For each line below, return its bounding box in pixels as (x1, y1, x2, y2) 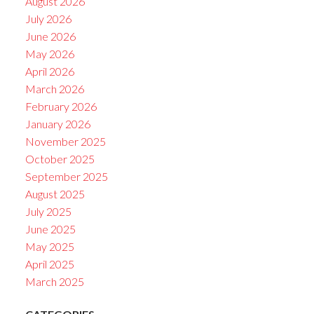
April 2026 (25, 64, 74, 78)
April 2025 (25, 257, 74, 271)
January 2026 (25, 116, 90, 130)
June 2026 (25, 29, 76, 43)
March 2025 (25, 274, 84, 288)
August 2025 (25, 186, 85, 200)
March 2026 (25, 81, 84, 95)
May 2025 (25, 239, 74, 253)
